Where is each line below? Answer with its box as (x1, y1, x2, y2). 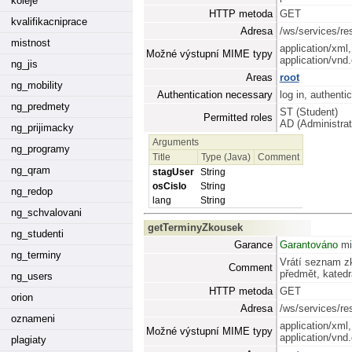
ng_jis (11, 58, 38, 70)
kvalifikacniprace (11, 16, 87, 27)
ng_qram (11, 164, 50, 176)
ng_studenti (11, 228, 64, 240)
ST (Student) (279, 105, 338, 118)
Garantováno (279, 238, 338, 251)
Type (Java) (201, 151, 251, 163)
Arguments (152, 136, 200, 148)
